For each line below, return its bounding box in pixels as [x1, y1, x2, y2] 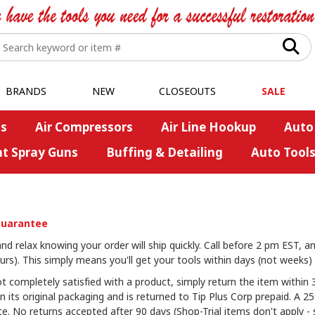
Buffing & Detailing [105, 144, 223, 160]
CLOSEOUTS [159, 84, 216, 98]
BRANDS [5, 84, 46, 98]
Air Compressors [34, 119, 133, 135]
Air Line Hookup [160, 119, 256, 135]
